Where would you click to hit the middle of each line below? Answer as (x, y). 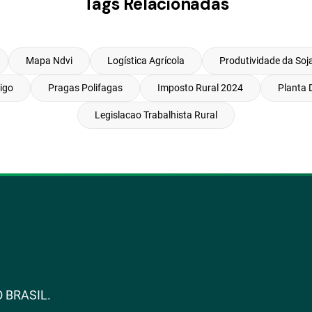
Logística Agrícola (146, 61)
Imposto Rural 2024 (200, 88)
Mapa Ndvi (49, 61)
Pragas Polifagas (85, 88)
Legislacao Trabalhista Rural (156, 115)
